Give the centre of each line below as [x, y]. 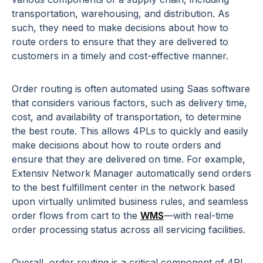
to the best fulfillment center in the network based [123, 187]
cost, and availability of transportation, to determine [127, 117]
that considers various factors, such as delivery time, [129, 102]
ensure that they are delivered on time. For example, [129, 159]
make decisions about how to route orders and [116, 145]
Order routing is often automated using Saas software [131, 88]
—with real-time [199, 215]
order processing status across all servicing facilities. [129, 229]
